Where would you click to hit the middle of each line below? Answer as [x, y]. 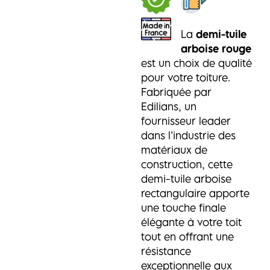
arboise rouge [216, 49]
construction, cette [187, 164]
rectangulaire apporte [195, 193]
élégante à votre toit [191, 222]
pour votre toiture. [185, 77]
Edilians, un [168, 106]
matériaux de [174, 150]
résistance [166, 251]
